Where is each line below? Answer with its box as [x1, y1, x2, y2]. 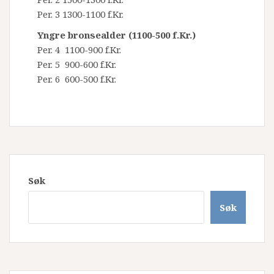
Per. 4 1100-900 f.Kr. [37, 43, 121, 56]
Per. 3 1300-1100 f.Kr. [37, 8, 124, 20]
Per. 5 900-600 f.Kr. [37, 58, 116, 70]
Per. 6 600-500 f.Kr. [37, 73, 116, 85]
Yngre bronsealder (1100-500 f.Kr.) [37, 29, 196, 41]
